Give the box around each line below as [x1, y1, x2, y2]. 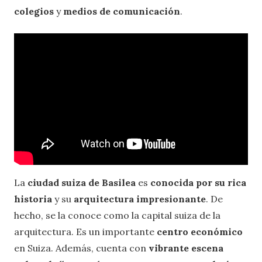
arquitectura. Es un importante [14, 226, 157, 238]
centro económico [157, 226, 243, 238]
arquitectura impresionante [74, 193, 206, 205]
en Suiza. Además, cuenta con [14, 242, 149, 254]
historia [14, 193, 52, 205]
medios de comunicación [63, 5, 180, 18]
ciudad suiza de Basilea [27, 177, 136, 189]
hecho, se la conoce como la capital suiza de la [14, 209, 220, 222]
